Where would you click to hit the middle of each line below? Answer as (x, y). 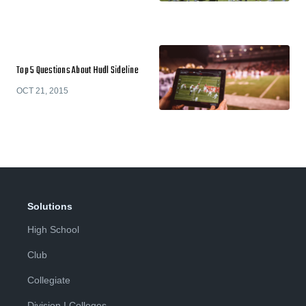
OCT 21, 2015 (42, 91)
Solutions (50, 206)
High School (53, 229)
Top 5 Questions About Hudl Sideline (78, 70)
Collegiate (49, 280)
